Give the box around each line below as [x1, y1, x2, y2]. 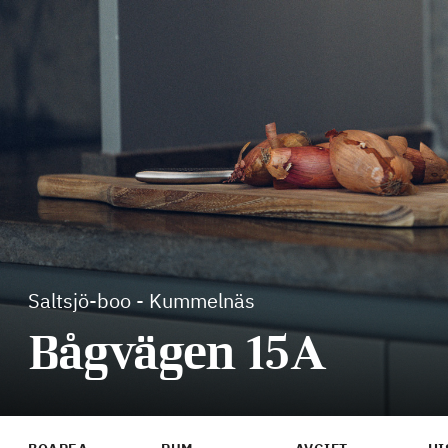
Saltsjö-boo [28, 287, 131, 314]
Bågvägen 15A [28, 323, 327, 381]
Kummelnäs [149, 287, 255, 314]
